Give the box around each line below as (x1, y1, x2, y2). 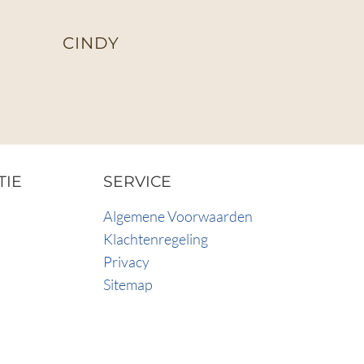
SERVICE (103, 171, 171, 192)
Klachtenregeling (103, 230, 208, 249)
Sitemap (103, 275, 153, 294)
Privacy (103, 253, 149, 271)
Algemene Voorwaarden (103, 207, 253, 226)
